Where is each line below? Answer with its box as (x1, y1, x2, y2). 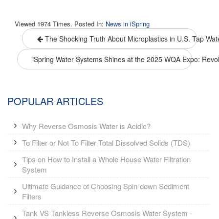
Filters (22, 191, 42, 201)
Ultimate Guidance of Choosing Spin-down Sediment (22, 180, 189, 191)
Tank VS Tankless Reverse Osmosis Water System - (22, 207, 192, 218)
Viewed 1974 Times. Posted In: (15, 19, 106, 28)
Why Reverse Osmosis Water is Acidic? (22, 120, 151, 131)
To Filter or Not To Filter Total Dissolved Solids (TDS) (22, 137, 190, 148)
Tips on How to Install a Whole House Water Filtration (22, 153, 191, 164)
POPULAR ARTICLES (7, 93, 103, 108)
